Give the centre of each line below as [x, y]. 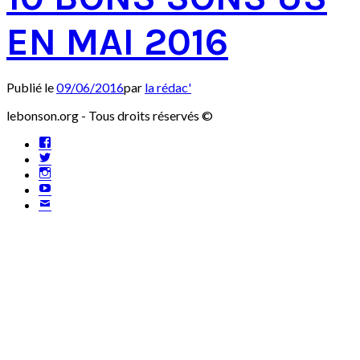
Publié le [31, 87]
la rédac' [168, 87]
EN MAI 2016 [117, 41]
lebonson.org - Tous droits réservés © [110, 115]
